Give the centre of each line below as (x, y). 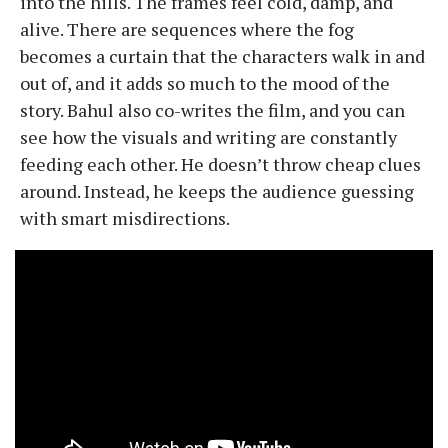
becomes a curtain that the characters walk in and (222, 55)
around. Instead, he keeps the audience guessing (217, 190)
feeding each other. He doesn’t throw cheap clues (220, 163)
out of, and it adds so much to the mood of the (205, 82)
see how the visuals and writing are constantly (208, 136)
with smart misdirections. (125, 217)
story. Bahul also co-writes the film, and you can (212, 109)
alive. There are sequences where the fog (187, 28)
